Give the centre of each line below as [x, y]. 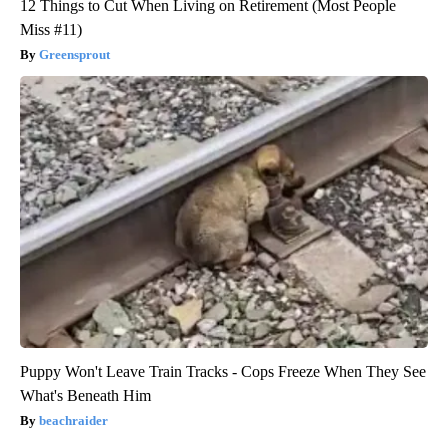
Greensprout [74, 55]
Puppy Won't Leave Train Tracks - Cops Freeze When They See [223, 372]
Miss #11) [51, 30]
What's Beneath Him [85, 396]
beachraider [73, 421]
